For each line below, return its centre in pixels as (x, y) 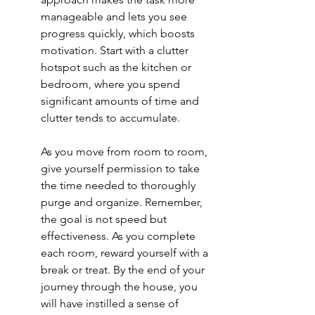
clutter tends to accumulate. (110, 118)
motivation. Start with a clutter (116, 51)
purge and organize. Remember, (123, 202)
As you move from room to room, (126, 152)
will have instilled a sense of (111, 304)
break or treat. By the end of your (124, 270)
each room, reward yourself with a (126, 253)
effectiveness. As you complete (120, 236)
